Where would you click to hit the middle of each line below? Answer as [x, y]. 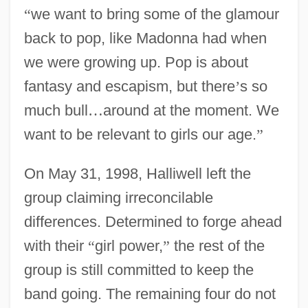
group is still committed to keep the [139, 269]
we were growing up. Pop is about [136, 62]
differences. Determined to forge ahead [153, 221]
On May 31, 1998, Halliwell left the [137, 173]
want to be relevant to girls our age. [140, 134]
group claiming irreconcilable [118, 197]
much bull [56, 110]
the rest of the [217, 245]
